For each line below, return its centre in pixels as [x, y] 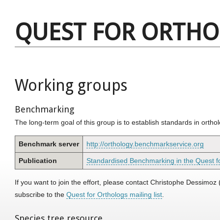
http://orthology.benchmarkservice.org [145, 144]
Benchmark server [49, 144]
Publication [38, 161]
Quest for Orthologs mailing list [114, 195]
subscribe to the [41, 195]
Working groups [71, 85]
